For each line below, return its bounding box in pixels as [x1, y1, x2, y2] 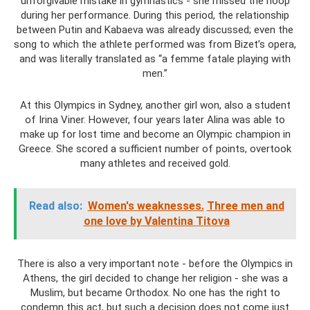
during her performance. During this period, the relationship [21, 9, 289, 21]
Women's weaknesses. [87, 199, 204, 212]
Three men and [206, 199, 284, 212]
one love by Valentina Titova [83, 215, 230, 228]
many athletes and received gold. [80, 157, 230, 170]
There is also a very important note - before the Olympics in [17, 257, 293, 270]
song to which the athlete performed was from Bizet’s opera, [14, 38, 296, 51]
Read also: [28, 199, 82, 212]
